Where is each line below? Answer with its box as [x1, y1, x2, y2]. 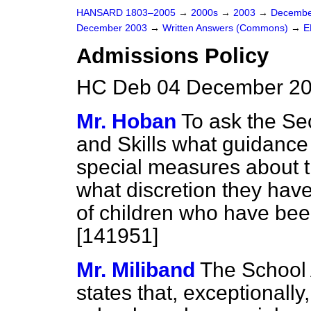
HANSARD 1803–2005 [76, 8, 176, 18]
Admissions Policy [76, 44, 269, 68]
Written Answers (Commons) [162, 23, 291, 33]
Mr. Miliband [76, 258, 195, 281]
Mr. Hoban [76, 110, 176, 133]
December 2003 [76, 23, 150, 33]
